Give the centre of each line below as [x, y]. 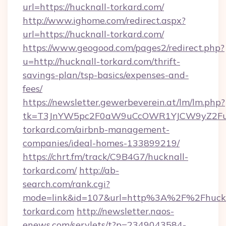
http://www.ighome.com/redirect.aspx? [104, 20]
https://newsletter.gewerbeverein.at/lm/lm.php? [124, 102]
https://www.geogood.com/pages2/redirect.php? [124, 48]
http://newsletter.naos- [125, 211]
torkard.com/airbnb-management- [96, 129]
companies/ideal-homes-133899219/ [101, 143]
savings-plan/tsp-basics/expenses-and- [106, 75]
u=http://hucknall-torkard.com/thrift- [101, 61]
